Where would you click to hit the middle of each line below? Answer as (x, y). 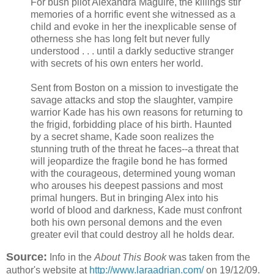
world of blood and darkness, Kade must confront (136, 210)
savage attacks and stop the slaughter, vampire (132, 100)
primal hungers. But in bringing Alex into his (124, 198)
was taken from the (208, 257)
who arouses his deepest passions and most (127, 185)
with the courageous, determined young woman (133, 173)
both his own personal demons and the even (126, 222)
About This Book (130, 257)
